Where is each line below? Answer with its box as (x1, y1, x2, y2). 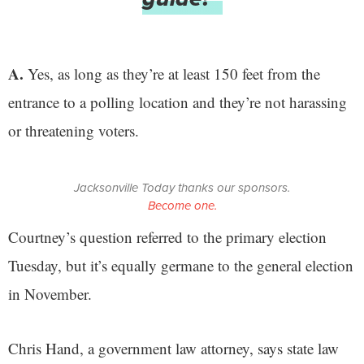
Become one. (147, 197, 217, 215)
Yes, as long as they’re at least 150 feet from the (28, 63, 320, 84)
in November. (8, 284, 92, 305)
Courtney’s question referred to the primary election (8, 227, 327, 248)
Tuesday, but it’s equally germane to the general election (8, 255, 353, 276)
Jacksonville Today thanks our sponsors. (74, 179, 290, 197)
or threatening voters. (8, 120, 139, 141)
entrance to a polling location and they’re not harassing (8, 92, 347, 113)
